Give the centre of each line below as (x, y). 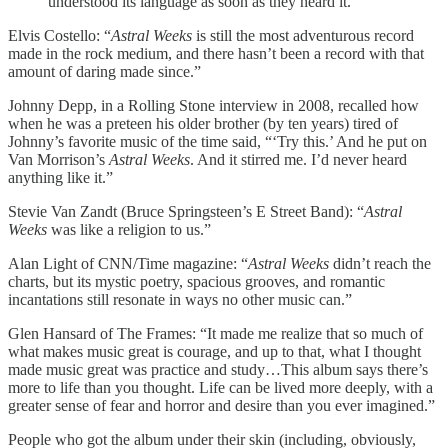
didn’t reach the (380, 263)
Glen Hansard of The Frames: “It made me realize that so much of (215, 333)
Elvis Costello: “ (59, 35)
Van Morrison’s (58, 159)
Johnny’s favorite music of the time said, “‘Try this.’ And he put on (217, 141)
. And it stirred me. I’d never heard (298, 159)
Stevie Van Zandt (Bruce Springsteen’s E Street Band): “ (186, 211)
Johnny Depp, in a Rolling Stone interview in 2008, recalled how (213, 105)
